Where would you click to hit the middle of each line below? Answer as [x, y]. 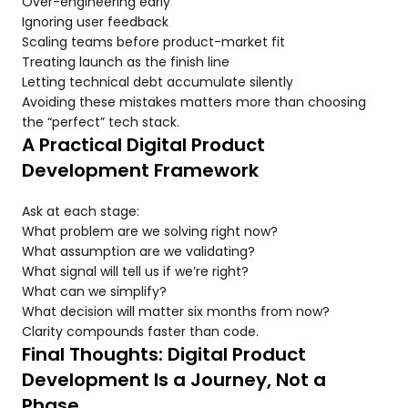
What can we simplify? [94, 292]
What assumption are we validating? [138, 252]
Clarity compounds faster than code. [140, 332]
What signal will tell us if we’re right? [135, 272]
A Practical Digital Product [143, 145]
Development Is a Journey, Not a [174, 380]
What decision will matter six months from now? [176, 312]
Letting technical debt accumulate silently [158, 82]
